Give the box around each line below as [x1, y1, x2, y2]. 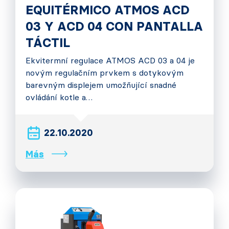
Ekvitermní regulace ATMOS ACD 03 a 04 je [26, 56, 195, 65]
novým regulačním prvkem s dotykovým [26, 68, 184, 78]
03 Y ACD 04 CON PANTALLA [26, 19, 203, 34]
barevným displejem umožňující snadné [26, 80, 176, 90]
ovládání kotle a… [26, 93, 93, 102]
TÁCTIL [26, 35, 70, 50]
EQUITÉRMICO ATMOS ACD [26, 3, 189, 17]
